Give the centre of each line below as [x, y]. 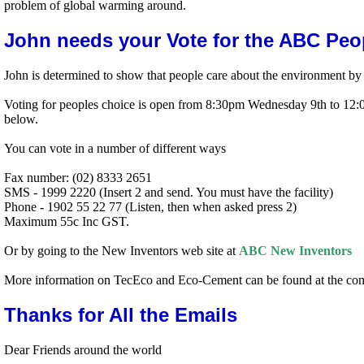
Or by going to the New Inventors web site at [121, 250]
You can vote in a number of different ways [115, 148]
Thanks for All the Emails [121, 314]
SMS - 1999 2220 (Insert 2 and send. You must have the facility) [169, 192]
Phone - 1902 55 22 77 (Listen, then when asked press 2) [150, 206]
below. [21, 119]
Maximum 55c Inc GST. [67, 221]
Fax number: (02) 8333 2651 [78, 177]
